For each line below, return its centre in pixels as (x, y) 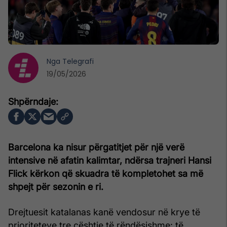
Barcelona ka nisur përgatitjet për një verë (96, 147)
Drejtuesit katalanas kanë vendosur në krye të (104, 212)
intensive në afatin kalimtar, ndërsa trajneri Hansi (110, 160)
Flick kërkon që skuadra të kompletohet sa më (106, 173)
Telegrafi (78, 61)
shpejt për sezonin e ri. (56, 186)
